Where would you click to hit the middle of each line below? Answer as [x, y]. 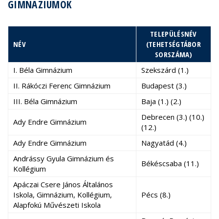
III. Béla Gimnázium [45, 101]
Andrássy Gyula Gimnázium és [64, 158]
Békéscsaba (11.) [170, 163]
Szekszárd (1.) [165, 70]
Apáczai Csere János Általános [63, 184]
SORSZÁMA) [174, 54]
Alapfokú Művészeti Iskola [57, 205]
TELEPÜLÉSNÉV [174, 34]
